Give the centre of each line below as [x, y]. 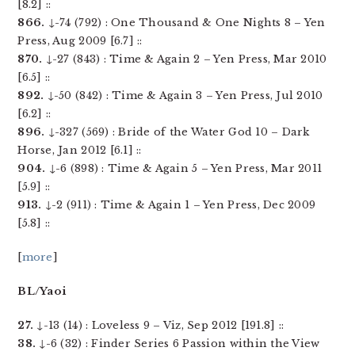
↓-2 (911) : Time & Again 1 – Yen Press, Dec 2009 [179, 205]
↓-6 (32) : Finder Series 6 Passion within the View [178, 344]
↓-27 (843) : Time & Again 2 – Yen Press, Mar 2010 [185, 59]
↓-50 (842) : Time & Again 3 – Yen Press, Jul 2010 [183, 95]
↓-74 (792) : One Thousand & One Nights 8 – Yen [185, 23]
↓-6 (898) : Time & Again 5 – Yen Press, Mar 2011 [184, 168]
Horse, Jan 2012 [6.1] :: [80, 150]
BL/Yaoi [42, 291]
